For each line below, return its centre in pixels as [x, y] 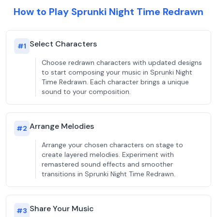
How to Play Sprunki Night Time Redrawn [108, 12]
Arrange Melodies [62, 126]
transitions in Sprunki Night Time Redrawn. [108, 174]
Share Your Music [62, 209]
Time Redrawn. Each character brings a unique [115, 82]
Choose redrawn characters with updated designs [122, 62]
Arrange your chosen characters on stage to [112, 145]
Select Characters [63, 44]
